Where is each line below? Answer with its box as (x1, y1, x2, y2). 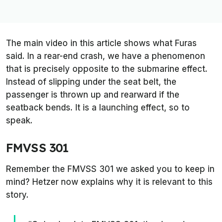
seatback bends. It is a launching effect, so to (6, 103, 190, 112)
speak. (6, 115, 35, 125)
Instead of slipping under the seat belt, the (6, 77, 176, 87)
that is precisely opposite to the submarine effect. (6, 64, 208, 74)
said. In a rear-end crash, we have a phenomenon (6, 51, 205, 61)
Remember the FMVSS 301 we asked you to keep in (6, 164, 215, 174)
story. (6, 190, 29, 200)
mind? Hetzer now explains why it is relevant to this (6, 177, 213, 187)
